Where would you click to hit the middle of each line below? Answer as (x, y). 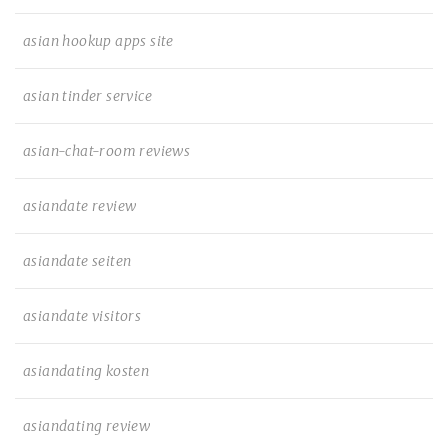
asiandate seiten (77, 261)
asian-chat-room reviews (107, 151)
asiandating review (87, 426)
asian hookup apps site (98, 41)
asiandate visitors (82, 316)
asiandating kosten (86, 371)
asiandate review (80, 206)
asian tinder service (87, 96)
